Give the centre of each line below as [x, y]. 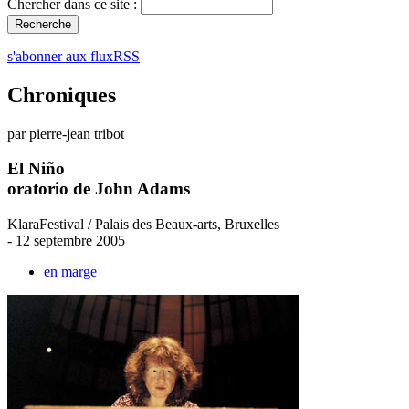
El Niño [36, 169]
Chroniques [62, 94]
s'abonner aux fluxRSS [73, 56]
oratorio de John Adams [99, 189]
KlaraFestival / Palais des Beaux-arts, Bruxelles [143, 225]
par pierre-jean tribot [66, 133]
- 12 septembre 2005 [66, 241]
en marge [70, 272]
